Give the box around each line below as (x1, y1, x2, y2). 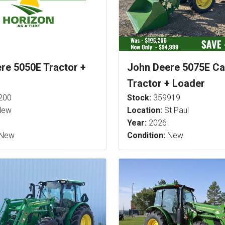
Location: (127, 105, 162, 116)
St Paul (162, 105, 189, 116)
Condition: (127, 131, 165, 141)
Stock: (127, 93, 151, 103)
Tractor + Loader (127, 77, 205, 90)
